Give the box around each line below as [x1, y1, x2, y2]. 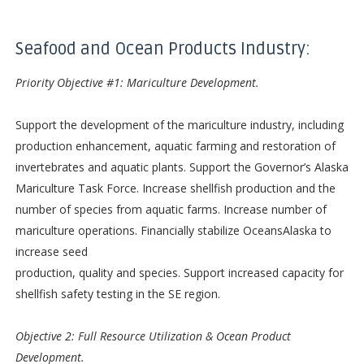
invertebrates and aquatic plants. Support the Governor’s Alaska [15, 158, 349, 175]
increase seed [15, 243, 88, 259]
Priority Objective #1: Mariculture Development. [15, 74, 262, 90]
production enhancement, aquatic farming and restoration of [15, 137, 336, 154]
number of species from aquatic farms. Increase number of [15, 201, 327, 217]
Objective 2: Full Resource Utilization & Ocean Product [15, 327, 291, 344]
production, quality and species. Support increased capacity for [15, 264, 344, 280]
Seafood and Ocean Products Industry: [15, 38, 310, 59]
